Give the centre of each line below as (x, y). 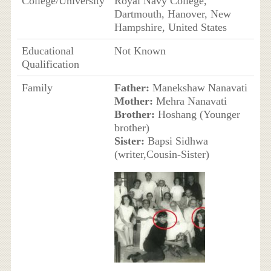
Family (37, 87)
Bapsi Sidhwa (176, 141)
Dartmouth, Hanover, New (172, 14)
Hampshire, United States (170, 27)
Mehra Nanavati (190, 101)
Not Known (140, 51)
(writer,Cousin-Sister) (162, 154)
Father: (132, 87)
